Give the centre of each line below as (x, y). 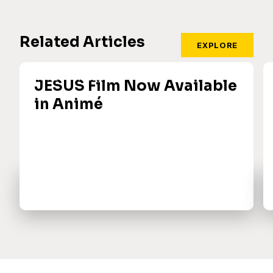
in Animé (69, 105)
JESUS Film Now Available (136, 86)
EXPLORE (217, 45)
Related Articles (82, 42)
